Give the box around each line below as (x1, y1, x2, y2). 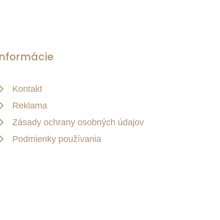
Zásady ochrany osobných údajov (12, 117, 144, 128)
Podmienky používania (12, 134, 101, 144)
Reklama (12, 101, 47, 111)
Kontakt (12, 84, 42, 94)
